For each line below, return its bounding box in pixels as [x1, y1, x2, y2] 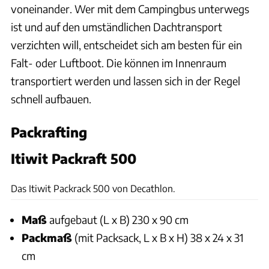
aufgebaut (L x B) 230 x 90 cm [47, 213, 189, 227]
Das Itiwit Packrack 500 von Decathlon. [11, 183, 175, 195]
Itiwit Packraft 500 [11, 150, 136, 168]
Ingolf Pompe [224, 163, 264, 172]
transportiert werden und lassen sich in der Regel [11, 74, 240, 88]
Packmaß [22, 231, 72, 245]
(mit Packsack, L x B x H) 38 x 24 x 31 [72, 231, 244, 245]
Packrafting [11, 124, 87, 141]
